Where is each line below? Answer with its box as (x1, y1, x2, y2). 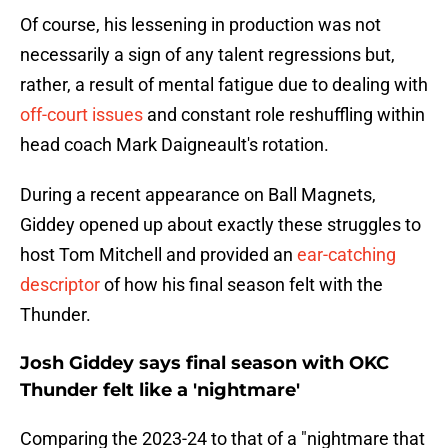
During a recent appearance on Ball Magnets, (20, 184, 376, 206)
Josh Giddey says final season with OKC (20, 352, 389, 375)
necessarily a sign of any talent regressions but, (20, 44, 395, 66)
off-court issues (20, 104, 143, 126)
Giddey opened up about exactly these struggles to (20, 214, 421, 236)
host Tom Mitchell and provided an (20, 244, 297, 266)
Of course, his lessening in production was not (20, 14, 381, 36)
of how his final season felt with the (100, 274, 383, 296)
